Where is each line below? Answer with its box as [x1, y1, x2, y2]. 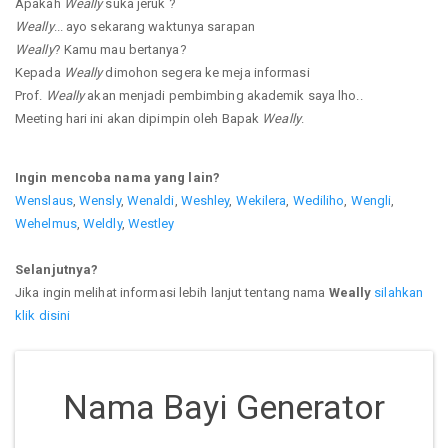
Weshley [180, 192, 230, 208]
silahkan [374, 284, 424, 300]
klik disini [15, 307, 71, 323]
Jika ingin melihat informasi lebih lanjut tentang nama [15, 284, 329, 300]
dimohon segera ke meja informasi [102, 64, 310, 80]
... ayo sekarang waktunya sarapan [53, 18, 255, 34]
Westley [127, 215, 175, 231]
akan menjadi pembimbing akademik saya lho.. [84, 87, 363, 103]
